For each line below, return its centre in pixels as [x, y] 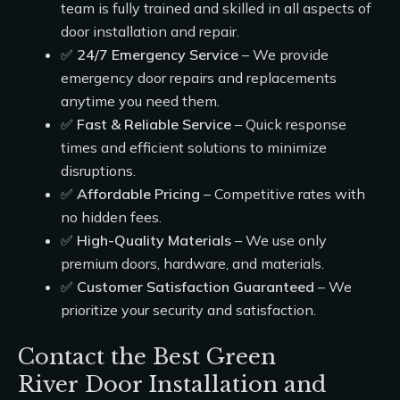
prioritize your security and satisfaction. [188, 310]
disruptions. [98, 171]
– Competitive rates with [283, 194]
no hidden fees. [111, 217]
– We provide [283, 54]
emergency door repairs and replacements [199, 78]
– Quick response [289, 124]
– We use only [279, 240]
